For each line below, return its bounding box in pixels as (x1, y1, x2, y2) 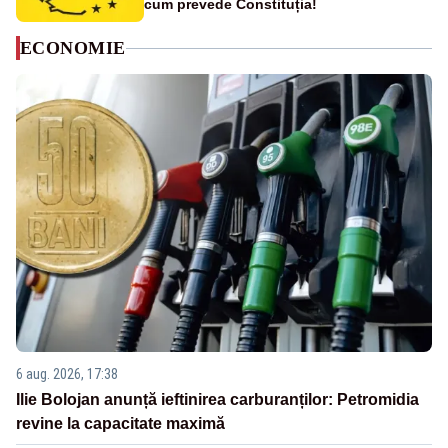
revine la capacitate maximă (16, 414, 225, 432)
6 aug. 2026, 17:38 (16, 365, 118, 382)
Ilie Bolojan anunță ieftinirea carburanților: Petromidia (16, 390, 419, 408)
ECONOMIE (20, 38, 126, 59)
